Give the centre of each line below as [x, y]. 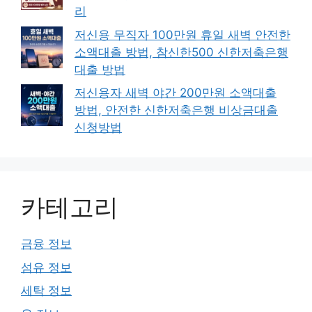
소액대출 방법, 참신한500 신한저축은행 [181, 52]
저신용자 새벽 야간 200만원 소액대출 [175, 93]
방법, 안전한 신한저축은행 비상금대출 [176, 110]
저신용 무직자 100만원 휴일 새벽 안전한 [182, 34]
